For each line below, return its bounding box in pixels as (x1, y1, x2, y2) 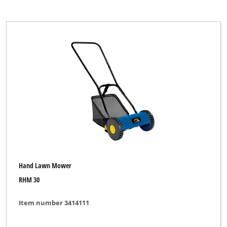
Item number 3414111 (19, 198, 90, 207)
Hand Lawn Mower (19, 160, 72, 170)
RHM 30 (19, 175, 40, 185)
